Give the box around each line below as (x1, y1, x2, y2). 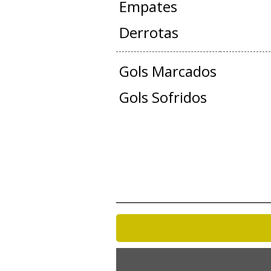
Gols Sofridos (119, 87, 207, 107)
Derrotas (119, 22, 178, 42)
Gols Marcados (119, 61, 217, 81)
